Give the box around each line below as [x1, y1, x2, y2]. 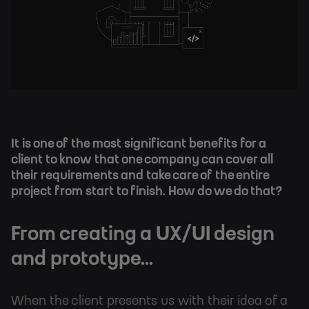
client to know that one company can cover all [11, 154, 273, 167]
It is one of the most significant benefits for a [11, 138, 266, 151]
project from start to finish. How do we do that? [11, 186, 288, 199]
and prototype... [11, 250, 157, 270]
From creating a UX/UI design [11, 225, 275, 245]
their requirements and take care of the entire [11, 170, 269, 183]
